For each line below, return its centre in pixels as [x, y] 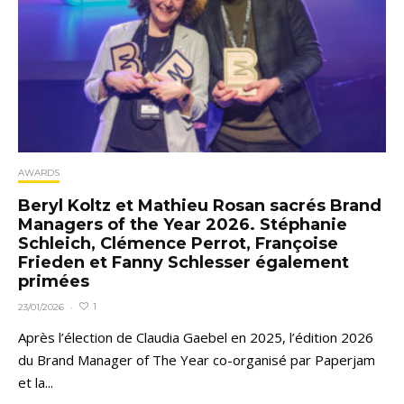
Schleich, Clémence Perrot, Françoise [178, 243]
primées [54, 281]
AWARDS [39, 172]
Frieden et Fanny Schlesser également [184, 262]
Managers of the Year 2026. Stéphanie [183, 224]
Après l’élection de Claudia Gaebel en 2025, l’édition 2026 [196, 337]
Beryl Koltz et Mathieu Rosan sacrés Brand [200, 205]
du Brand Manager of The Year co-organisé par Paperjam [197, 359]
